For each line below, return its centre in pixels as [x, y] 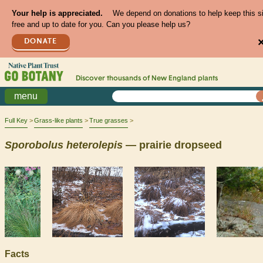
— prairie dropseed [172, 145]
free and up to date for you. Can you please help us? [101, 25]
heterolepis [95, 145]
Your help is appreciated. [57, 14]
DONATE [41, 41]
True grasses [109, 121]
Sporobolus [34, 145]
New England [173, 79]
